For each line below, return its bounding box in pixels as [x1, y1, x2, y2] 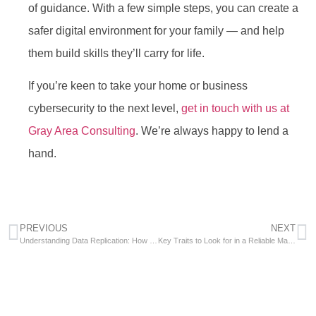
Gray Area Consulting [28, 125, 135, 138]
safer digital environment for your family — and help [28, 25, 284, 37]
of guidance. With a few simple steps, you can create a [28, 2, 298, 14]
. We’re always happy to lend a [135, 125, 288, 138]
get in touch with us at [181, 102, 289, 115]
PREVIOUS [20, 222, 68, 233]
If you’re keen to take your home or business [28, 80, 248, 92]
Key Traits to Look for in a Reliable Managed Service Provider [287, 236, 296, 245]
